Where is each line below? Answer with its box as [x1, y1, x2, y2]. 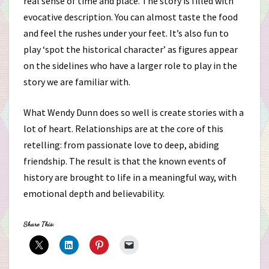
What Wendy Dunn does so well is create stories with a [23, 106, 244, 118]
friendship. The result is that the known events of [23, 155, 226, 167]
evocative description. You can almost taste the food [23, 11, 238, 23]
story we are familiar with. [23, 76, 130, 88]
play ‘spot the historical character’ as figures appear [23, 43, 238, 55]
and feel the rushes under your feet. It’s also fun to [23, 27, 229, 39]
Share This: [23, 220, 55, 228]
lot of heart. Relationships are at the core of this [23, 122, 223, 134]
